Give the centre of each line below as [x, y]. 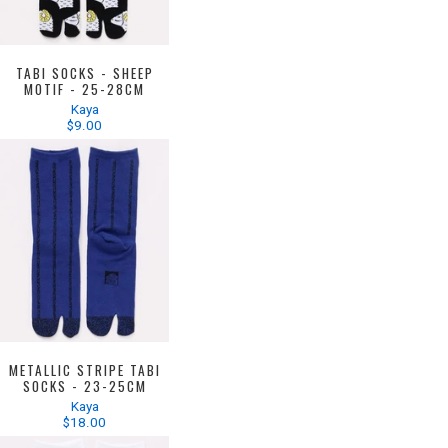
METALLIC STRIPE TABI [84, 369]
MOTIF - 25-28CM [85, 88]
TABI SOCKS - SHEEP [84, 72]
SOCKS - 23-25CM [84, 385]
